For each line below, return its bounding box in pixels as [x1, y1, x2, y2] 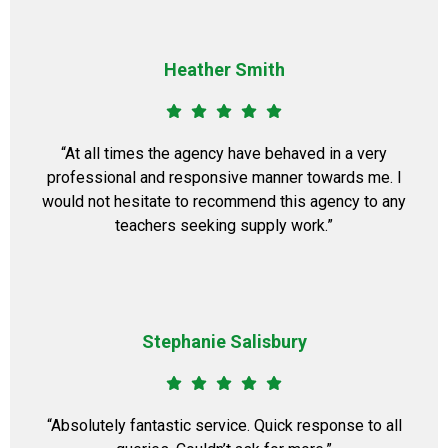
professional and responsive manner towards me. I [46, 168, 402, 187]
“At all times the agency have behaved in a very [61, 144, 387, 163]
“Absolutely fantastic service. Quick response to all [46, 416, 402, 435]
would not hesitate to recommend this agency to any [42, 192, 406, 211]
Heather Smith [163, 59, 285, 80]
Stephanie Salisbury [141, 331, 307, 352]
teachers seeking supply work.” [115, 216, 333, 235]
